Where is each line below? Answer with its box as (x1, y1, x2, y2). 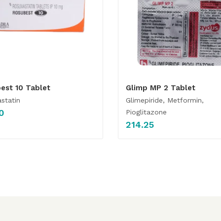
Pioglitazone (126, 108, 167, 116)
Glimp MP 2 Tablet (126, 83, 195, 92)
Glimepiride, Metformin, (126, 96, 204, 104)
